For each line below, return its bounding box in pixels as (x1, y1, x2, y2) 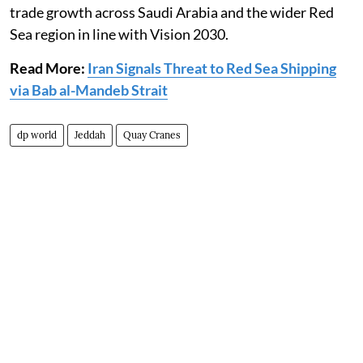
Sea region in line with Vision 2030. (10, 25, 231, 43)
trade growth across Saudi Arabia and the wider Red (10, 3, 334, 21)
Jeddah (75, 129, 105, 141)
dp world (17, 129, 57, 141)
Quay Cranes (123, 129, 181, 141)
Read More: (10, 59, 85, 77)
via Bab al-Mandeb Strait (10, 81, 168, 99)
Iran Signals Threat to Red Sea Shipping (88, 59, 336, 77)
